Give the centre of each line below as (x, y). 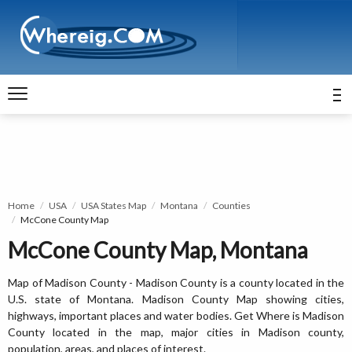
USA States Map (114, 205)
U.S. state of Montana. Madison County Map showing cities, (176, 299)
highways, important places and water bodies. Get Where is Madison (176, 315)
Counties (231, 205)
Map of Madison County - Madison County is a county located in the (176, 282)
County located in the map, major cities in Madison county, (176, 332)
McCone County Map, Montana (158, 250)
